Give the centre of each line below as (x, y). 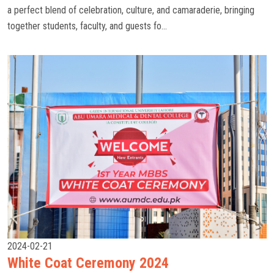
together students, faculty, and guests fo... (87, 26)
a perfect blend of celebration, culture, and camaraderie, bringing (131, 10)
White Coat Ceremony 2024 (88, 263)
